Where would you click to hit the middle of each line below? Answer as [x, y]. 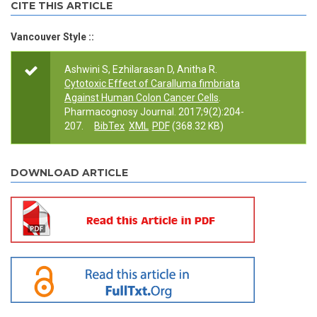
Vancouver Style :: [52, 37]
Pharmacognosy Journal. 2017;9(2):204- [154, 112]
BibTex [110, 126]
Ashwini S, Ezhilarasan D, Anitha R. [141, 70]
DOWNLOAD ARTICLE [69, 173]
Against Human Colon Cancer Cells [142, 98]
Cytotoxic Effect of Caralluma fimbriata [152, 84]
